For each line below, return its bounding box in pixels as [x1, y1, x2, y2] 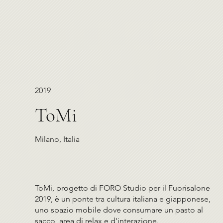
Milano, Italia [35, 134, 80, 144]
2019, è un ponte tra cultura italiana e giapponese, [35, 194, 211, 204]
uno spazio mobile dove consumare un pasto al [35, 205, 204, 215]
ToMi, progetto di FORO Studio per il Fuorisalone [35, 183, 211, 193]
